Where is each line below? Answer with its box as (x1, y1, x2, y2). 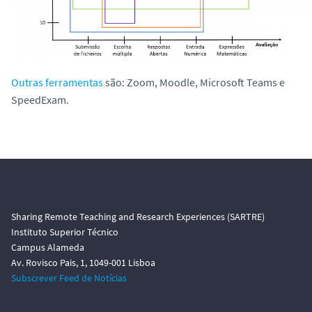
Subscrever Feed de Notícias (11, 272, 127, 284)
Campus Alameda (11, 241, 84, 253)
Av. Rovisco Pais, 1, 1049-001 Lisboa (11, 256, 155, 269)
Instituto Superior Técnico (11, 226, 118, 238)
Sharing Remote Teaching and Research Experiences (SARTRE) (11, 210, 265, 223)
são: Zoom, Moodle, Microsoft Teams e (103, 75, 285, 89)
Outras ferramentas (11, 75, 103, 89)
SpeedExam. (11, 92, 69, 107)
